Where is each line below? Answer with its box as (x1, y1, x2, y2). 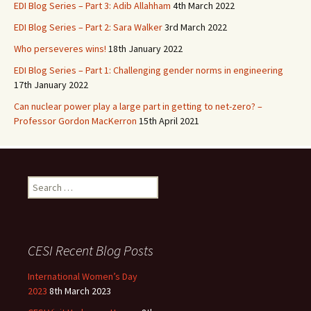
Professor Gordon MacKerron (14, 115, 137, 127)
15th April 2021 (139, 115, 199, 127)
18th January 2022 (108, 42, 183, 55)
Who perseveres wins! (14, 42, 106, 55)
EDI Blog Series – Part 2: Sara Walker (14, 21, 162, 33)
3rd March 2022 (165, 21, 227, 33)
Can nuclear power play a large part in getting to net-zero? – (14, 100, 262, 112)
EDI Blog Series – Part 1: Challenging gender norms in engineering (14, 64, 283, 76)
